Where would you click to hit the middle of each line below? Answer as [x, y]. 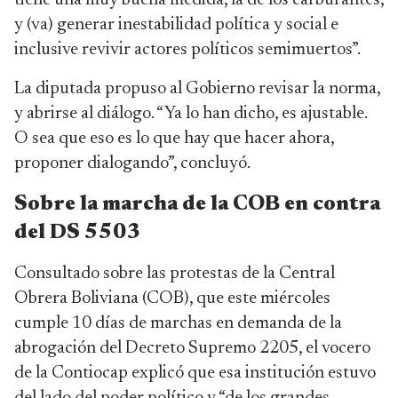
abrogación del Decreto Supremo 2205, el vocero [192, 348]
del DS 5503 [78, 233]
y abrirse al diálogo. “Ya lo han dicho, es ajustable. [191, 114]
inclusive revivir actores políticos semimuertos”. [189, 50]
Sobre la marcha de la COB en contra [197, 204]
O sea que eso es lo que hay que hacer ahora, [174, 139]
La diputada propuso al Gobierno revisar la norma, [197, 89]
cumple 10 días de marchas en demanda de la [178, 323]
